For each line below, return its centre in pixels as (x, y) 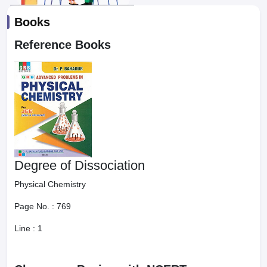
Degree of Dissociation (80, 165)
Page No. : (35, 206)
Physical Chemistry (50, 184)
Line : (26, 228)
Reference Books (63, 45)
